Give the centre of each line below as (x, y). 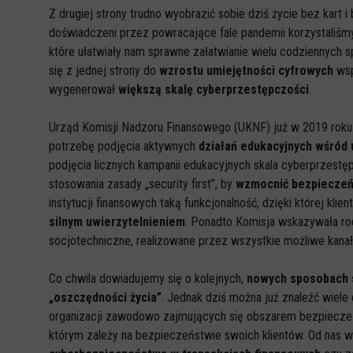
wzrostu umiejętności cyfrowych (246, 71)
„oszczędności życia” (105, 297)
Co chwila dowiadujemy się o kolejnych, (148, 279)
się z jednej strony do (104, 71)
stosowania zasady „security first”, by (142, 184)
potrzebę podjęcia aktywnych (124, 146)
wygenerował (84, 89)
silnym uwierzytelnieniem (117, 222)
